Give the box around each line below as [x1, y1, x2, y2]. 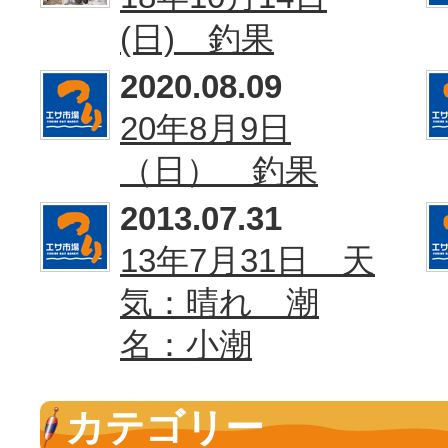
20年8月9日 [120, 110, 291, 147]
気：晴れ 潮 [120, 284, 319, 321]
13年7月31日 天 [120, 242, 375, 279]
